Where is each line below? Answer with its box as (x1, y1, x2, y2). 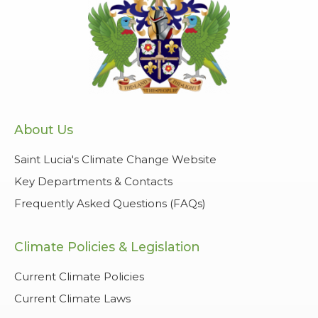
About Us (14, 121, 73, 137)
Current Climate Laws (14, 291, 131, 305)
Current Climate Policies (14, 269, 144, 283)
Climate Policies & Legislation (14, 238, 200, 254)
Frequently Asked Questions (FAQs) (14, 196, 206, 210)
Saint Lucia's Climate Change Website (14, 152, 216, 166)
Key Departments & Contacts (14, 174, 172, 188)
